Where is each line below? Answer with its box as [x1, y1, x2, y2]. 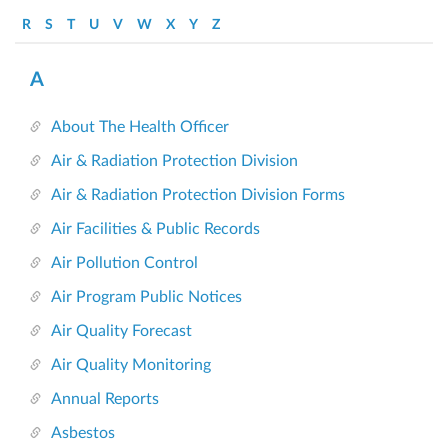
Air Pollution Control [51, 255, 198, 272]
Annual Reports [51, 391, 159, 408]
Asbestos [51, 425, 115, 442]
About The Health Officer [51, 119, 229, 136]
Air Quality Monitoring [51, 357, 211, 374]
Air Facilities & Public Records [51, 221, 260, 238]
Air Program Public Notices [51, 289, 242, 306]
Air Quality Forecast [51, 323, 192, 340]
